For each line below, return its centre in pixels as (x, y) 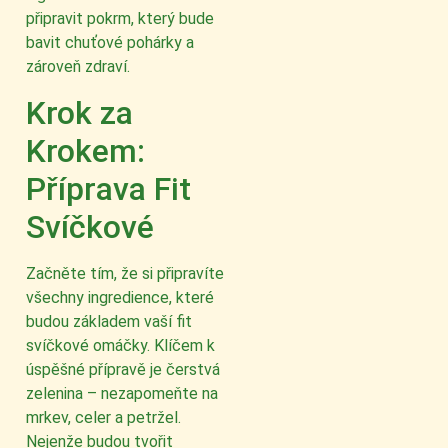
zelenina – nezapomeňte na (122, 393)
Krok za (79, 112)
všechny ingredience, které (120, 297)
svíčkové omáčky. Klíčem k (120, 345)
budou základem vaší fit (109, 321)
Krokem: (85, 150)
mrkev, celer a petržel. (103, 417)
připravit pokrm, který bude (120, 19)
